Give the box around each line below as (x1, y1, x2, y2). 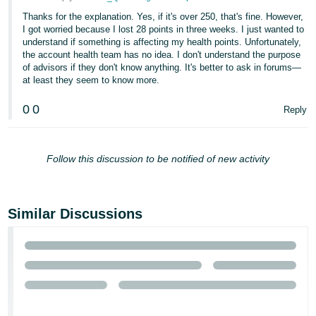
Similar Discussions (8, 206, 143, 221)
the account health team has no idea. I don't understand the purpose (23, 49, 301, 60)
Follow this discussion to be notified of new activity (47, 153, 269, 164)
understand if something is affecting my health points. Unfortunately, (23, 37, 302, 47)
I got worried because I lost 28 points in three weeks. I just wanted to (23, 24, 305, 35)
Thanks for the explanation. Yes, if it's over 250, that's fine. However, (23, 11, 304, 22)
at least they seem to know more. (23, 75, 160, 85)
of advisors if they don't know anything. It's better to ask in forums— (23, 62, 302, 73)
